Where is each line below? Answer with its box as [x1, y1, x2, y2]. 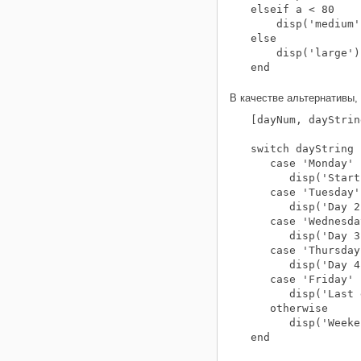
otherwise [251, 302, 328, 314]
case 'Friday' [251, 273, 354, 285]
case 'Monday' [251, 157, 354, 169]
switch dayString [251, 143, 354, 155]
